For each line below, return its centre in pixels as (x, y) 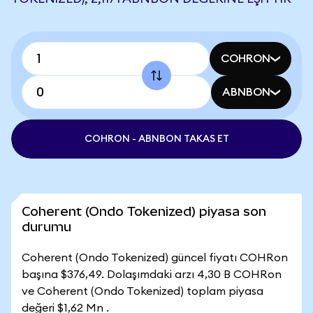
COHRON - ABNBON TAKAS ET (156, 139)
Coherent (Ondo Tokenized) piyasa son (144, 211)
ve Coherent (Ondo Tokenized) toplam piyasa (143, 291)
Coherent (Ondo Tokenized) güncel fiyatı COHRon (155, 258)
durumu (46, 227)
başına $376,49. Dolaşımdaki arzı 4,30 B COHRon (152, 275)
